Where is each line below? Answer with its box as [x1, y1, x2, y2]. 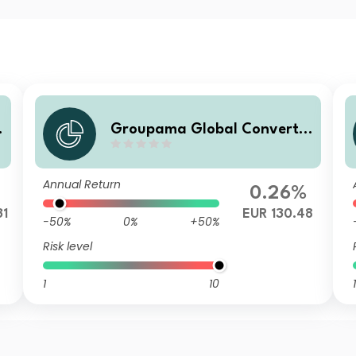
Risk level [43, 238, 93, 254]
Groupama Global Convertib [110, 122, 312, 137]
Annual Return [43, 176, 122, 192]
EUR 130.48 [242, 207, 314, 221]
